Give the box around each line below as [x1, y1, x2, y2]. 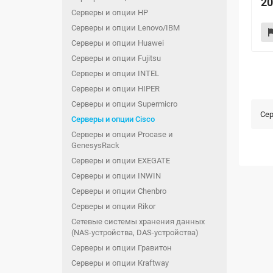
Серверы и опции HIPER [71, 84, 160, 93]
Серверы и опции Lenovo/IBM [71, 23, 180, 32]
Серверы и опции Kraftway [71, 258, 169, 268]
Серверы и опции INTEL [71, 69, 159, 78]
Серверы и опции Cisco [71, 115, 155, 124]
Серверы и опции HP [71, 8, 148, 17]
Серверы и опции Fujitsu [71, 54, 161, 63]
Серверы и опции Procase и [71, 130, 173, 139]
